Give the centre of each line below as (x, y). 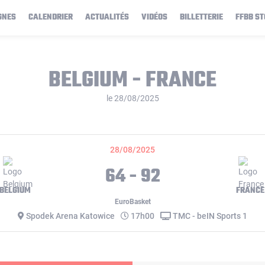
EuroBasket (132, 202)
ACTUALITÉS (107, 17)
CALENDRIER (51, 17)
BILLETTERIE (201, 17)
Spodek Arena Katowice (70, 216)
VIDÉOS (154, 17)
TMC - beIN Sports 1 (209, 216)
